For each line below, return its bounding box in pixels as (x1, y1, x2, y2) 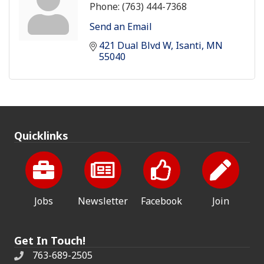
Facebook (141, 194, 182, 207)
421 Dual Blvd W (99, 38, 171, 52)
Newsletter (77, 194, 128, 207)
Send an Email (90, 19, 152, 33)
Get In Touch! (14, 233, 85, 247)
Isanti (176, 38, 202, 52)
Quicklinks (14, 128, 68, 143)
